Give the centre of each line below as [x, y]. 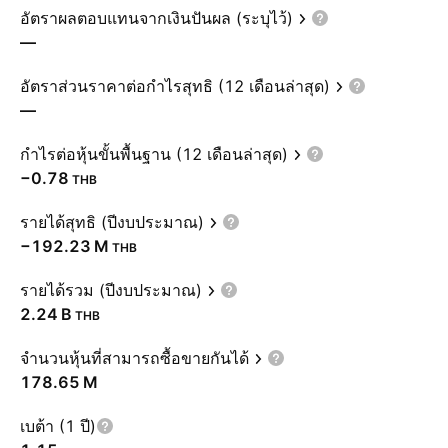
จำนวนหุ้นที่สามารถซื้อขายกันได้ [134, 358]
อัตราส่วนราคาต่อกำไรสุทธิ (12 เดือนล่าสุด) [175, 86]
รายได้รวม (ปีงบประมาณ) [111, 290]
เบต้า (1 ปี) [58, 426]
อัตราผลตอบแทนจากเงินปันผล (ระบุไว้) [156, 18]
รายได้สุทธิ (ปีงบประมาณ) [112, 222]
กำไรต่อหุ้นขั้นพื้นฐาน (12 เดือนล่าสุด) [154, 154]
